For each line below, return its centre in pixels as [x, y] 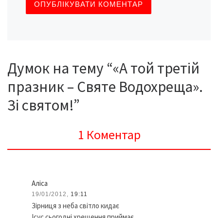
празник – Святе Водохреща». [105, 87]
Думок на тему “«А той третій [103, 68]
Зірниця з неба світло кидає [76, 206]
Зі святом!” [44, 105]
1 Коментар [109, 134]
